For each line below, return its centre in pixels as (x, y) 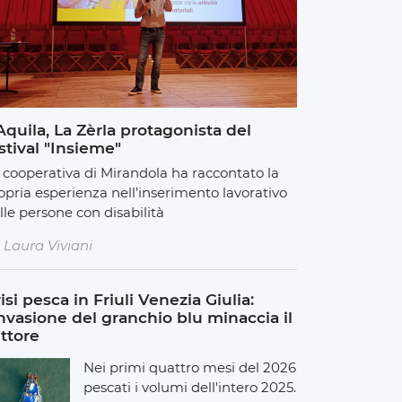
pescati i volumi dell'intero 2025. (189, 387)
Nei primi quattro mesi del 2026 (189, 367)
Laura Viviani (48, 246)
